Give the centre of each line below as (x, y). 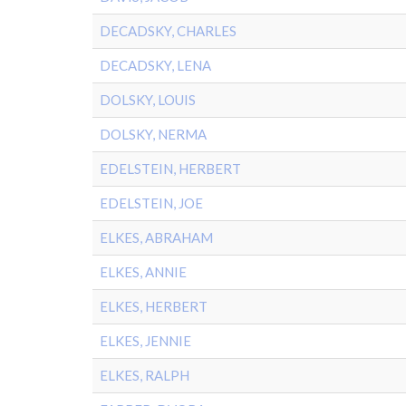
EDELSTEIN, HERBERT (170, 169)
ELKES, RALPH (145, 375)
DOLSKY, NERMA (153, 134)
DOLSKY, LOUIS (148, 100)
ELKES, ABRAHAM (156, 237)
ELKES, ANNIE (143, 272)
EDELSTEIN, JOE (151, 203)
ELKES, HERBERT (154, 306)
